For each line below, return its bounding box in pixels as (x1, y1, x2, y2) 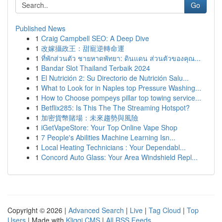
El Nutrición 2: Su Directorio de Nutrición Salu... (41, 73, 189, 83)
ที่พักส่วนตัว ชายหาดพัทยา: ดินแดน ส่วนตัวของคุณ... (41, 53, 201, 63)
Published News (15, 23, 65, 33)
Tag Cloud (149, 205, 181, 215)
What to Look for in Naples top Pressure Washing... (41, 83, 201, 93)
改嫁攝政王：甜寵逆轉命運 (41, 43, 124, 53)
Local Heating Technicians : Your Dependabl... (41, 142, 186, 152)
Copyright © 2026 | (7, 205, 68, 215)
